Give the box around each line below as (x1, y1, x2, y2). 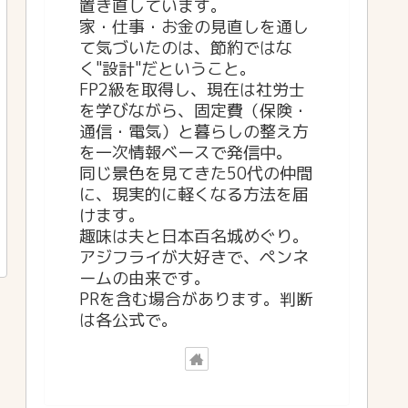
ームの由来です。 (79, 266, 210, 290)
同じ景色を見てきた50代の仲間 (79, 161, 312, 185)
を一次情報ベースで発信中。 (79, 140, 292, 164)
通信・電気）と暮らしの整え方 (79, 119, 309, 143)
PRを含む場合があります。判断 (79, 287, 312, 311)
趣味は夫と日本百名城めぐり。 (79, 224, 309, 248)
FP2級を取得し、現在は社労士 (79, 77, 305, 101)
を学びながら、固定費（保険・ (79, 98, 309, 122)
